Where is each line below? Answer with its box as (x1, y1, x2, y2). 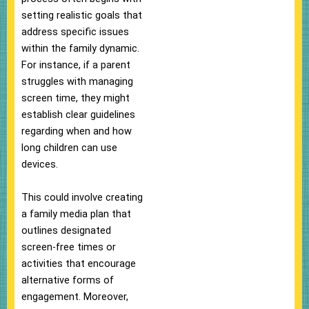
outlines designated (21, 223, 111, 237)
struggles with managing (21, 74, 133, 88)
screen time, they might (21, 91, 130, 104)
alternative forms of (21, 273, 114, 286)
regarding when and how (21, 124, 132, 137)
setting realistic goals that (21, 8, 142, 21)
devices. (21, 157, 58, 170)
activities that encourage (21, 257, 136, 270)
